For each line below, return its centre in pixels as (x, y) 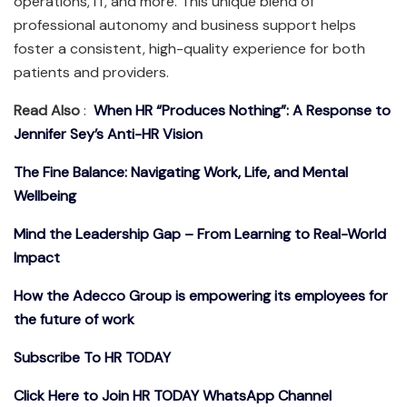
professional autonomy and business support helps (185, 25)
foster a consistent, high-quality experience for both (189, 49)
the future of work (74, 320)
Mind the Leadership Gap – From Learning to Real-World (200, 234)
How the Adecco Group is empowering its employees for (201, 296)
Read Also (47, 111)
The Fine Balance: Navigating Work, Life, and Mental (181, 173)
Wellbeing (45, 196)
